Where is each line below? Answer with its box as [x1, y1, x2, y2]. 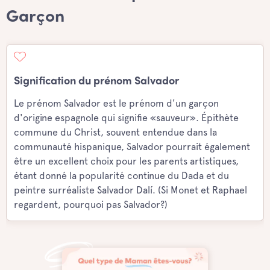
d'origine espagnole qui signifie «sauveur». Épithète [14, 112, 239, 124]
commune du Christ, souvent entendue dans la [14, 127, 217, 138]
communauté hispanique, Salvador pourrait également [14, 141, 250, 152]
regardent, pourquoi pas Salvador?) [14, 199, 168, 210]
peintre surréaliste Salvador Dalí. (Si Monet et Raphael [14, 184, 247, 196]
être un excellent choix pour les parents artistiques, [14, 155, 239, 167]
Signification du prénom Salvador [14, 77, 179, 87]
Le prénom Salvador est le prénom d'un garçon [14, 98, 219, 109]
